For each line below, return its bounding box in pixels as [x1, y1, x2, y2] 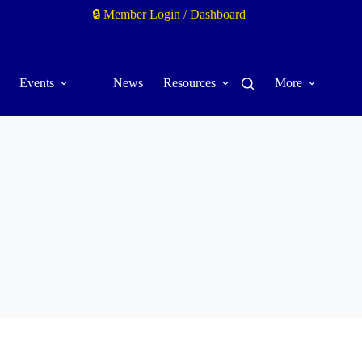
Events [19, 76, 54, 90]
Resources [162, 76, 216, 90]
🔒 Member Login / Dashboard [91, 7, 246, 21]
